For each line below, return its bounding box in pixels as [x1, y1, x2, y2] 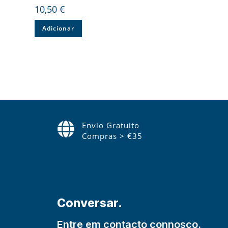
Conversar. [57, 195, 122, 210]
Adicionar [42, 24, 75, 33]
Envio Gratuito [82, 120, 139, 130]
